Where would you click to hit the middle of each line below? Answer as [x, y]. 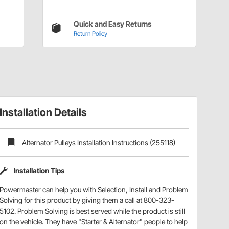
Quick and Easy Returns [112, 24]
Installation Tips [39, 171]
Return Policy [90, 33]
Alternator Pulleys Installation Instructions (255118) [99, 142]
